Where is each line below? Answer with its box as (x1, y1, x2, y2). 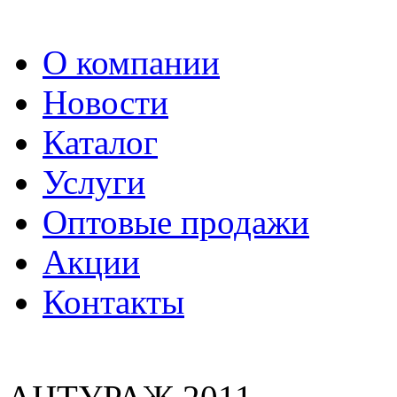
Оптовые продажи (43, 202, 309, 241)
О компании (43, 43, 220, 82)
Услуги (43, 162, 145, 201)
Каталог (43, 122, 158, 161)
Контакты (43, 282, 184, 321)
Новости (43, 82, 168, 121)
